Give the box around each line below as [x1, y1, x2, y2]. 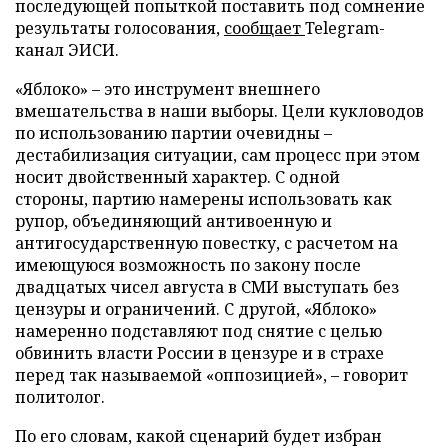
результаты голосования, [15, 17, 224, 39]
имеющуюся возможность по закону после [15, 254, 361, 276]
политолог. [15, 386, 105, 408]
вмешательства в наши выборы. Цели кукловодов [15, 100, 424, 122]
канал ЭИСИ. [15, 39, 119, 61]
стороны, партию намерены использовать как [15, 188, 392, 210]
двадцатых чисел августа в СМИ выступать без [15, 276, 399, 298]
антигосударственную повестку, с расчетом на [15, 232, 398, 254]
